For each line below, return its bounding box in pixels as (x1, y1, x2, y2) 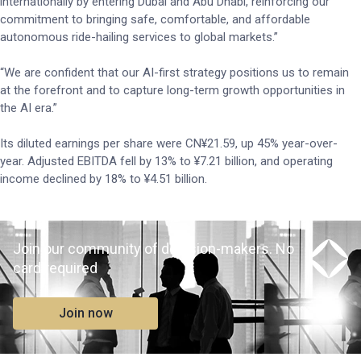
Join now (58, 305, 113, 321)
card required (13, 259, 98, 276)
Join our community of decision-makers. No (13, 240, 294, 257)
